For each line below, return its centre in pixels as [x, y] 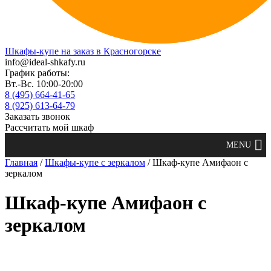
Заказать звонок [38, 116]
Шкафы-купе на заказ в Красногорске [83, 51]
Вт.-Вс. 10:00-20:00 [44, 84]
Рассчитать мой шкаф [49, 127]
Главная [21, 162]
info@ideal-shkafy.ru [45, 62]
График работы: [37, 73]
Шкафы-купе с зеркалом [95, 162]
